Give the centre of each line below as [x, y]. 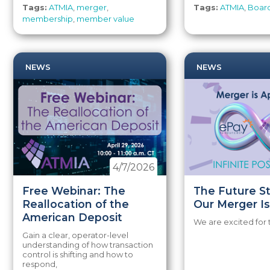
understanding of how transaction [88, 245]
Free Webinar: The [74, 191]
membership [48, 19]
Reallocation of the [76, 204]
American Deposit [73, 217]
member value [106, 19]
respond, [40, 264]
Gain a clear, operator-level [76, 235]
